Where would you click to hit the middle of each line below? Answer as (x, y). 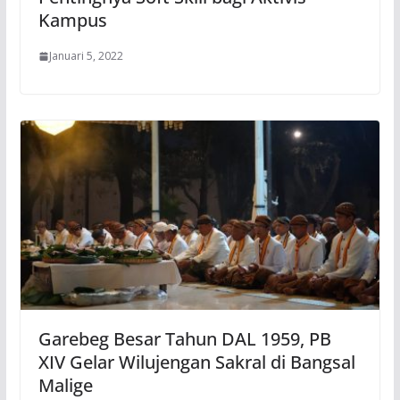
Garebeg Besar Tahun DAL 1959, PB (184, 338)
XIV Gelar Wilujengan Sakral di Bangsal (196, 362)
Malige (65, 385)
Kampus (72, 21)
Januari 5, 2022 (86, 56)
